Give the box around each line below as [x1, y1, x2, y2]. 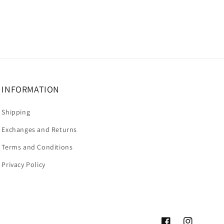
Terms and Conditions [1, 142, 73, 151]
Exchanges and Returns [1, 125, 77, 134]
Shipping [1, 107, 30, 116]
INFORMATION [1, 83, 59, 95]
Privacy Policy [1, 160, 45, 169]
